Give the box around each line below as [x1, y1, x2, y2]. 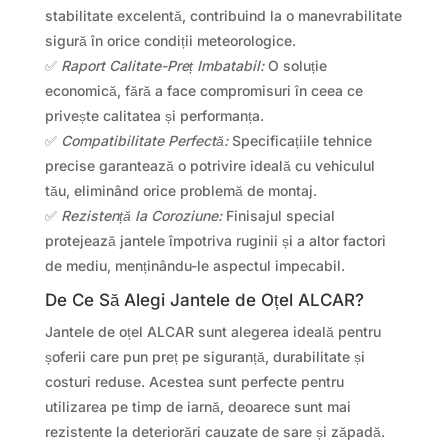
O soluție [263, 56, 327, 74]
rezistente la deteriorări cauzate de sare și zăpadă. [44, 422, 385, 440]
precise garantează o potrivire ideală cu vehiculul [44, 156, 375, 174]
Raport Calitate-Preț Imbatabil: [60, 56, 264, 74]
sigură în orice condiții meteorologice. [44, 31, 296, 49]
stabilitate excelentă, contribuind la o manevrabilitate [44, 6, 402, 24]
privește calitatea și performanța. [44, 106, 264, 124]
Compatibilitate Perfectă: [60, 131, 228, 149]
